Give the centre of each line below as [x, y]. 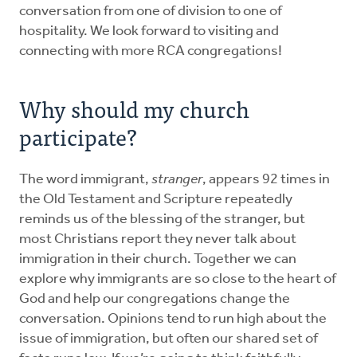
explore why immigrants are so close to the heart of [178, 279]
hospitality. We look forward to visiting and [149, 31]
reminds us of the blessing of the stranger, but [162, 219]
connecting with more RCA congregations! [151, 51]
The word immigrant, [85, 179]
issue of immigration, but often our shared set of [169, 339]
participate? [78, 136]
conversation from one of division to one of [151, 11]
